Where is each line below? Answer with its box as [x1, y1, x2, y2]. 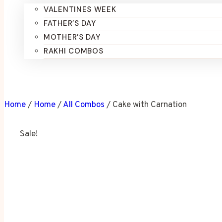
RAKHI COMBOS [44, 46, 104, 56]
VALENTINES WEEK [44, 4, 116, 14]
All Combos [63, 100, 105, 111]
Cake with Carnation [112, 100, 187, 111]
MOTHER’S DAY [44, 32, 101, 42]
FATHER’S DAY [44, 18, 96, 28]
